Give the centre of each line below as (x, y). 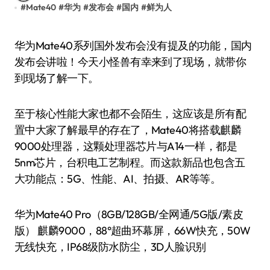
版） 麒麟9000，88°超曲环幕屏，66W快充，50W (133, 231)
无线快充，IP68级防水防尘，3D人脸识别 (110, 247)
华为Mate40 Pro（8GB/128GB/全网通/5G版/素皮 (129, 214)
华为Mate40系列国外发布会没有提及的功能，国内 (20, 46)
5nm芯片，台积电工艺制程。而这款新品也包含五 (130, 162)
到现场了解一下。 (57, 78)
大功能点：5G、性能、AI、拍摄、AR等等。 (118, 179)
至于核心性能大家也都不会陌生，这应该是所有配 (130, 114)
